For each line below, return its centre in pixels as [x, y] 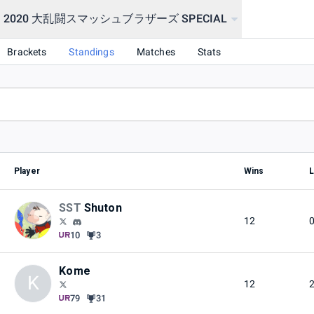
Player [27, 171]
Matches [156, 52]
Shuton [103, 208]
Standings [91, 52]
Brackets [27, 52]
